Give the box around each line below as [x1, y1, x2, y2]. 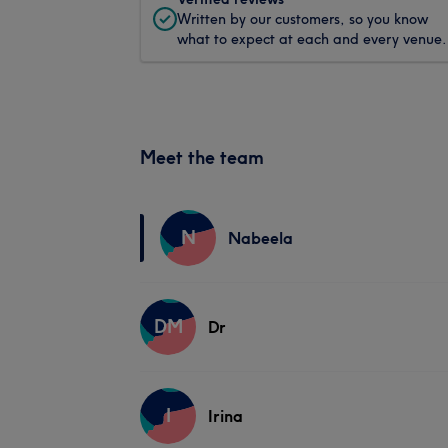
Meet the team [140, 145, 264, 169]
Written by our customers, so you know [177, 9, 428, 28]
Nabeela [228, 227, 293, 248]
